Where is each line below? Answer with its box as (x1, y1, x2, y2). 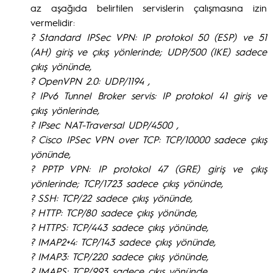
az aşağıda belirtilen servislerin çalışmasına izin (30, 1, 267, 14)
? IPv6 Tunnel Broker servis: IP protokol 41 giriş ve (30, 89, 267, 102)
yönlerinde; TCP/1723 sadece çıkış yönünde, (30, 177, 223, 190)
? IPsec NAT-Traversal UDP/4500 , (30, 118, 179, 131)
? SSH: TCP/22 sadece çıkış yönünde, (30, 191, 193, 204)
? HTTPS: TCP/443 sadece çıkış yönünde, (30, 221, 208, 233)
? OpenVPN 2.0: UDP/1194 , (30, 74, 150, 87)
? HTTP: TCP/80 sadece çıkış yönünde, (30, 206, 197, 219)
